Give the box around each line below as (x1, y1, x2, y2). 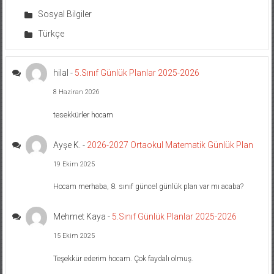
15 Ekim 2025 (53, 232, 95, 240)
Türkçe (37, 29, 64, 39)
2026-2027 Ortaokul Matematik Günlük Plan (87, 139, 254, 150)
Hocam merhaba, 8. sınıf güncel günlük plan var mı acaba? (53, 182, 244, 191)
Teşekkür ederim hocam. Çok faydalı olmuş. (53, 254, 194, 263)
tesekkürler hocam (53, 110, 114, 119)
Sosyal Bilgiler (37, 9, 92, 20)
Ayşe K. (53, 139, 81, 150)
